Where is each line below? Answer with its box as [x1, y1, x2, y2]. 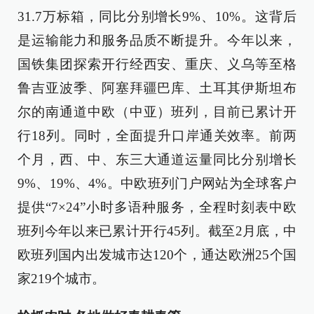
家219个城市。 [18, 271, 105, 286]
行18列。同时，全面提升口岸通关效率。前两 [18, 128, 296, 143]
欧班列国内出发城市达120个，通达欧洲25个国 [18, 247, 296, 262]
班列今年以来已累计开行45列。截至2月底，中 [18, 223, 296, 238]
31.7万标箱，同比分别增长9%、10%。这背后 [18, 8, 296, 24]
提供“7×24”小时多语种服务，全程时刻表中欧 [18, 199, 296, 214]
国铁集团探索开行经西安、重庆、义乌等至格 [18, 56, 296, 71]
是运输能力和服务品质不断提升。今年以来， [18, 32, 296, 48]
